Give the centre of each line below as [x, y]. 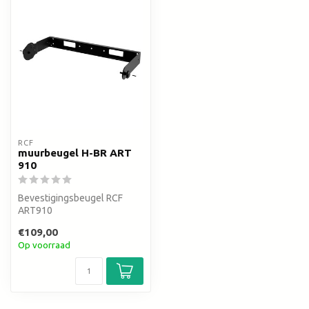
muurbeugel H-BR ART [75, 153]
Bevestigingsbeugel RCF [70, 198]
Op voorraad [44, 245]
